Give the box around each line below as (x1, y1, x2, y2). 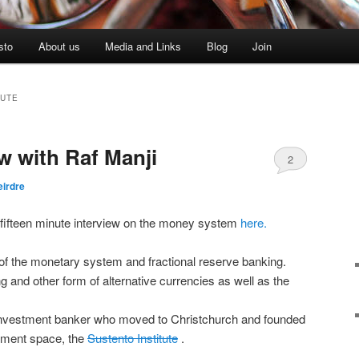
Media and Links (105, 38, 182, 54)
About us (38, 38, 80, 54)
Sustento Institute (87, 329, 178, 346)
